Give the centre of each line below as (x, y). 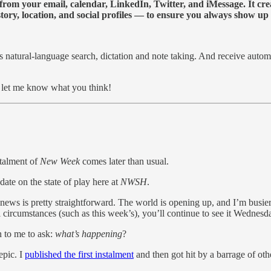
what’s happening (89, 234)
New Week (61, 162)
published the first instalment (79, 255)
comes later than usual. (126, 162)
